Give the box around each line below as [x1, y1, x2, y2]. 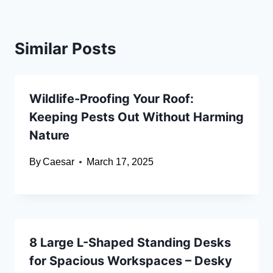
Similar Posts [15, 39, 116, 58]
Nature [29, 128, 69, 143]
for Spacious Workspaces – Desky [29, 253, 232, 269]
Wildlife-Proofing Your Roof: [29, 91, 194, 107]
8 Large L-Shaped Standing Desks [29, 235, 231, 250]
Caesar [43, 157, 75, 168]
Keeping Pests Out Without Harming [29, 110, 244, 125]
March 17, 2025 [87, 157, 154, 168]
